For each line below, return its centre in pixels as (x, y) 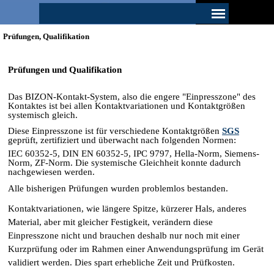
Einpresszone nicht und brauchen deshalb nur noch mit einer (124, 235)
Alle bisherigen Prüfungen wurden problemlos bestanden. (118, 188)
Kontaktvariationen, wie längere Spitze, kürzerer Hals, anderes (127, 208)
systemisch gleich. (43, 115)
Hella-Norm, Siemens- (217, 154)
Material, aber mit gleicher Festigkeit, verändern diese (110, 222)
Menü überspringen (171, 8)
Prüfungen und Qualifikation (65, 70)
